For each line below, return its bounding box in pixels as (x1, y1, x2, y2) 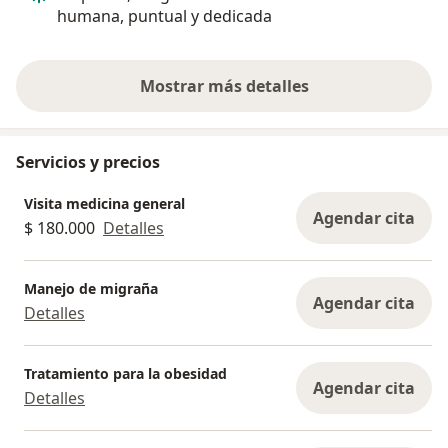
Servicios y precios (16, 150, 160, 173)
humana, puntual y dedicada (57, 4, 272, 27)
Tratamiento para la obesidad (24, 364, 227, 384)
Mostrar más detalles (139, 74, 309, 97)
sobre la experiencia (222, 85, 382, 108)
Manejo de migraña (24, 279, 158, 299)
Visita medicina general (24, 194, 185, 214)
